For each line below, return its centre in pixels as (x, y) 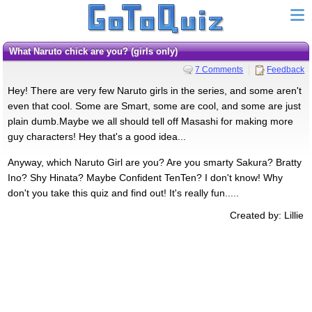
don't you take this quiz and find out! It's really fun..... (123, 193)
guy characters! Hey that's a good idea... (96, 136)
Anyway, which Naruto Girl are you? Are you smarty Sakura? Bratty (154, 162)
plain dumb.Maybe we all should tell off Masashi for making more (150, 121)
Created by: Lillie (267, 215)
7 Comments (219, 69)
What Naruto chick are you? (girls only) (97, 51)
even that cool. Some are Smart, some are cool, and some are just (154, 106)
